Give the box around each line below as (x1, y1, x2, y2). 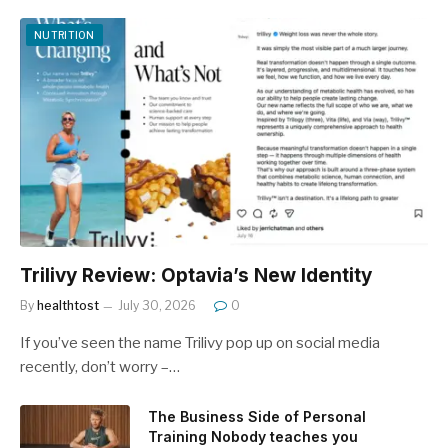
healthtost (37, 298, 99, 314)
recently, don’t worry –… (20, 358, 180, 377)
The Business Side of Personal (148, 408, 366, 426)
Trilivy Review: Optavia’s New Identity (20, 264, 372, 288)
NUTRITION (34, 28, 95, 41)
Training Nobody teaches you (148, 428, 358, 446)
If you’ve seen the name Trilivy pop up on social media (20, 334, 380, 353)
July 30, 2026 (118, 298, 196, 314)
